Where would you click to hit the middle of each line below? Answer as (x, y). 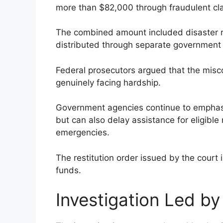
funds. (68, 170)
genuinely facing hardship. (108, 82)
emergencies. (83, 133)
